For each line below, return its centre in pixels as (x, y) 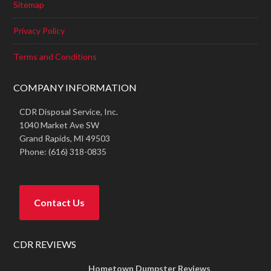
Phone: (34, 152)
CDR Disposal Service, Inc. (69, 112)
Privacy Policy (39, 31)
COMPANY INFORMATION (75, 88)
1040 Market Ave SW (60, 125)
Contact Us (60, 203)
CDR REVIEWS (45, 244)
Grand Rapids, (47, 139)
